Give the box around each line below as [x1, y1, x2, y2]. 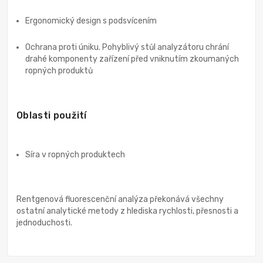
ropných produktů [25, 66, 93, 76]
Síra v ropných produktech [25, 150, 125, 160]
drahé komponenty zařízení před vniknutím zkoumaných [25, 54, 239, 65]
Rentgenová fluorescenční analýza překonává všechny [16, 194, 224, 205]
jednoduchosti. [16, 218, 72, 228]
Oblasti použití [16, 110, 87, 122]
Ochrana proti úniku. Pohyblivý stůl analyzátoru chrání [25, 42, 229, 53]
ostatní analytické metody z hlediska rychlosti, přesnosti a [16, 206, 238, 217]
